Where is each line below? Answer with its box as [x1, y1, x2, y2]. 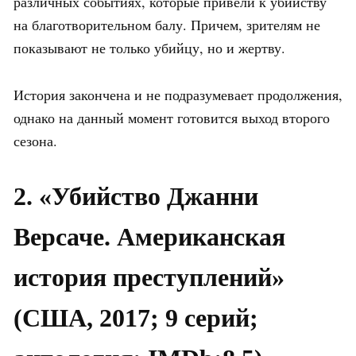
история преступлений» [14, 263, 284, 292]
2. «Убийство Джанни [14, 182, 258, 211]
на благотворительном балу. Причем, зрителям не [14, 15, 320, 35]
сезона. [14, 131, 57, 151]
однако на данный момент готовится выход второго [14, 108, 330, 128]
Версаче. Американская [14, 222, 285, 252]
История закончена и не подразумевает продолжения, [14, 85, 342, 105]
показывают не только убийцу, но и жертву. [14, 38, 285, 58]
